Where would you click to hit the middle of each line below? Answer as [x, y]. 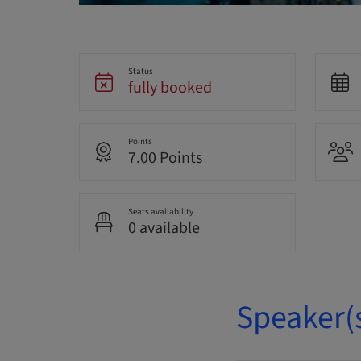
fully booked [170, 87]
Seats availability [160, 211]
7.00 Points [165, 158]
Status [140, 71]
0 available [164, 228]
